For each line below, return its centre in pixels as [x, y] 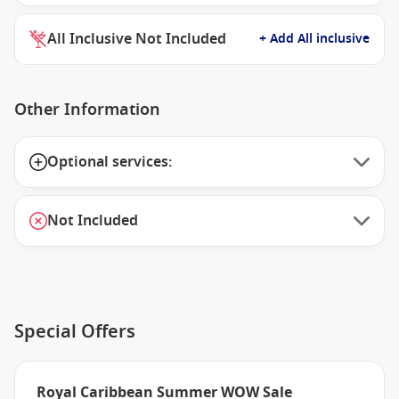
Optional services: [110, 162]
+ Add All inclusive [314, 39]
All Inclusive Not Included [137, 39]
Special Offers [75, 332]
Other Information [87, 110]
